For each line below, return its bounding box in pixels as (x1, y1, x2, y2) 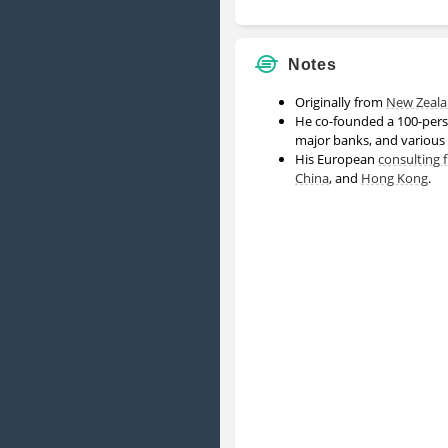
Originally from (295, 92, 386, 111)
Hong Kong (361, 168, 428, 187)
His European (295, 149, 378, 168)
